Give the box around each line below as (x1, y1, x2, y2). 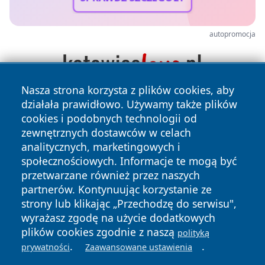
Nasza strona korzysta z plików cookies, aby (21, 83, 234, 97)
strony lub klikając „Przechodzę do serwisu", (21, 196, 237, 211)
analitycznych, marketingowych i (21, 140, 180, 154)
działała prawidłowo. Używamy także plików (21, 97, 237, 111)
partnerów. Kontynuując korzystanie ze (21, 182, 212, 196)
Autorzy (45, 217, 82, 231)
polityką (177, 227, 209, 238)
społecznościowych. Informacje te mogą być (21, 154, 237, 168)
